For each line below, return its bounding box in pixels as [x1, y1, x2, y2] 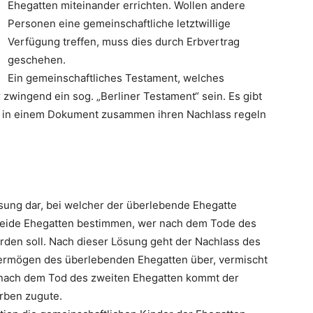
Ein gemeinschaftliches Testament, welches [8, 71, 224, 85]
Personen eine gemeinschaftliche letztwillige [8, 17, 231, 31]
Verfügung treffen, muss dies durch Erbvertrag [8, 35, 240, 49]
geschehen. [8, 53, 66, 67]
